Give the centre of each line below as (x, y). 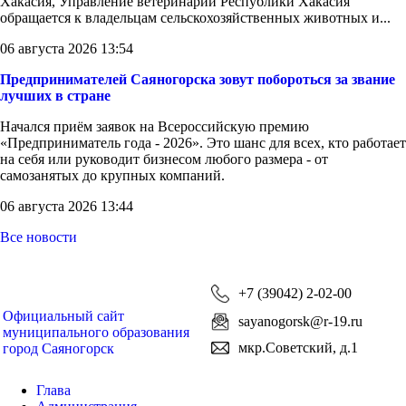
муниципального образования (96, 332)
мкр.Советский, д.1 (298, 347)
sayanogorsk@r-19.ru (300, 321)
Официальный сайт (63, 315)
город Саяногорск (58, 348)
